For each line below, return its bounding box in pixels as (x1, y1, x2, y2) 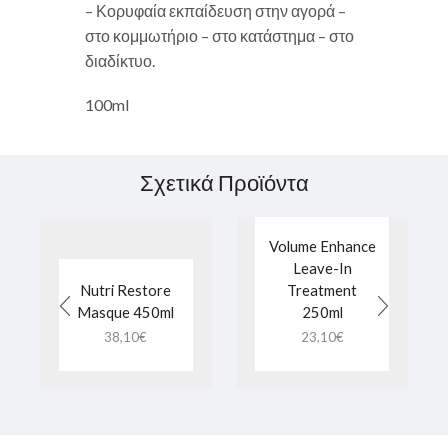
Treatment (287, 281, 358, 300)
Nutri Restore (80, 281, 172, 300)
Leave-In (292, 259, 352, 278)
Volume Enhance (268, 237, 376, 256)
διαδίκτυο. (85, 51, 155, 71)
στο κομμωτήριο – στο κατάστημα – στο (85, 26, 354, 46)
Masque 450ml (77, 303, 175, 322)
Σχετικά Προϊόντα (139, 169, 309, 197)
